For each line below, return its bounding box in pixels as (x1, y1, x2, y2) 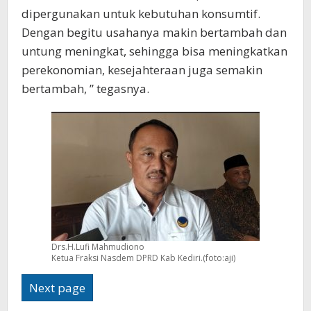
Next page (29, 279, 85, 296)
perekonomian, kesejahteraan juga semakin (22, 61, 262, 78)
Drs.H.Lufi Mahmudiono (51, 240, 144, 253)
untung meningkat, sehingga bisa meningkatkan (22, 42, 287, 59)
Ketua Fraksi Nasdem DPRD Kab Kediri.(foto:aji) (51, 251, 235, 264)
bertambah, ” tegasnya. (22, 80, 149, 96)
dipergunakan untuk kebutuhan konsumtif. (22, 5, 260, 22)
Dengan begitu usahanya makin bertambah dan (22, 24, 287, 40)
